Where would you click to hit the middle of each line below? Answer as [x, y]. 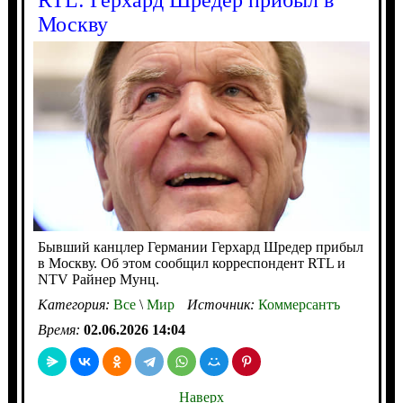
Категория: [75, 304]
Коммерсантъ [299, 304]
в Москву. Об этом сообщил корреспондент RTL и [191, 263]
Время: [60, 329]
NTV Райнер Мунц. [98, 279]
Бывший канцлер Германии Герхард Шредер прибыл [200, 246]
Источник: [222, 304]
